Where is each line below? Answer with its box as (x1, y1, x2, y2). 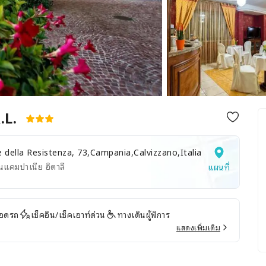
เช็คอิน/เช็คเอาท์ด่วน (30, 207, 106, 221)
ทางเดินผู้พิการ (117, 207, 170, 221)
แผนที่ (208, 160, 230, 173)
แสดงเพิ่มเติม (176, 221, 220, 233)
